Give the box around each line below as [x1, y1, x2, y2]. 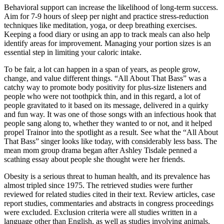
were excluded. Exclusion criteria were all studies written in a [4, 207, 197, 216]
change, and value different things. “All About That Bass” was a [4, 73, 206, 82]
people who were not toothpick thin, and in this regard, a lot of [4, 91, 200, 100]
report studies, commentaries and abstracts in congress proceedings [4, 198, 213, 207]
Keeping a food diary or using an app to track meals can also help [4, 29, 210, 38]
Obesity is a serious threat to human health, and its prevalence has [4, 171, 210, 180]
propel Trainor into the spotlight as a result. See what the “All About [4, 127, 218, 136]
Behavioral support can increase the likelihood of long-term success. [4, 2, 218, 11]
